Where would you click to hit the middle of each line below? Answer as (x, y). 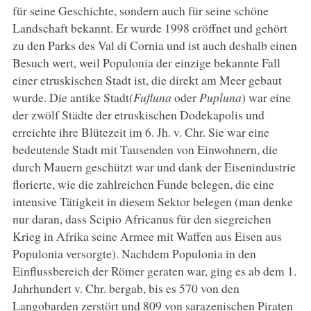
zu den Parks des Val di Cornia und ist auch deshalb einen (154, 45)
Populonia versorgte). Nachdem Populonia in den (134, 253)
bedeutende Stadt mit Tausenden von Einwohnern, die (145, 149)
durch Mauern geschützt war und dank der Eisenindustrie (154, 166)
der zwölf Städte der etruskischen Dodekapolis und (138, 114)
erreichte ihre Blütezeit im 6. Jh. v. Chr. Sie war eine (141, 132)
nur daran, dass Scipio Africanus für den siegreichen (142, 218)
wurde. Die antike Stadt (70, 97)
